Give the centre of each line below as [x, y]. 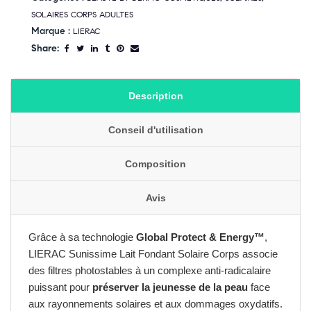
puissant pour [60, 287]
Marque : [52, 31]
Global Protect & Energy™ [200, 237]
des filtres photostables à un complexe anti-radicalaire [150, 270]
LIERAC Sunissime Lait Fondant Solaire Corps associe [153, 254]
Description [155, 96]
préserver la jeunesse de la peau [170, 287]
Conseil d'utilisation [155, 130]
